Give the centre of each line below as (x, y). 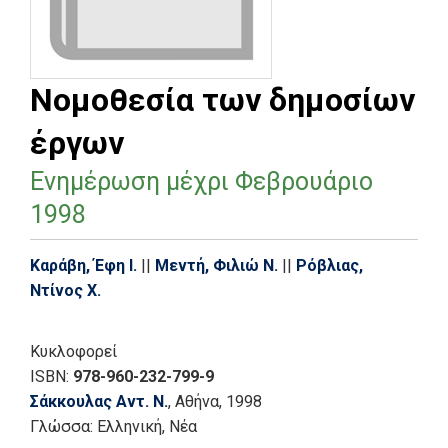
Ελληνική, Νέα (147, 426)
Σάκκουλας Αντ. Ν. (99, 401)
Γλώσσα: (63, 426)
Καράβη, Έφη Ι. (83, 265)
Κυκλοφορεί (73, 351)
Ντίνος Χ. (65, 290)
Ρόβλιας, (329, 265)
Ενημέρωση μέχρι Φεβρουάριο (201, 181)
